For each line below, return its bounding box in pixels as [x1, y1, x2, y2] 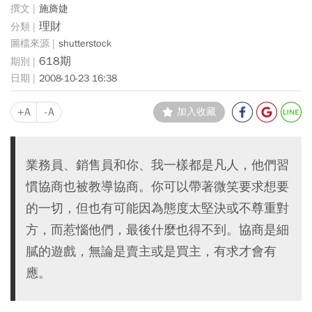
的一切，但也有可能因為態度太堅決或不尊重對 [26, 200, 289, 216]
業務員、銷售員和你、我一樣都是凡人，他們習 [26, 157, 289, 173]
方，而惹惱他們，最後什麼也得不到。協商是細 [26, 221, 289, 237]
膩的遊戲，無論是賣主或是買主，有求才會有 [26, 243, 276, 259]
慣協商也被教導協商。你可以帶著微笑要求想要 [26, 178, 289, 194]
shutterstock [58, 37, 111, 49]
